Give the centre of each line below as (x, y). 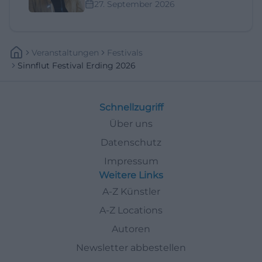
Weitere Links (131, 175)
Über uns (131, 124)
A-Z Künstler (131, 192)
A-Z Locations (131, 210)
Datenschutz (131, 142)
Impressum (131, 161)
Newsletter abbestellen (131, 248)
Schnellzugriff (131, 107)
